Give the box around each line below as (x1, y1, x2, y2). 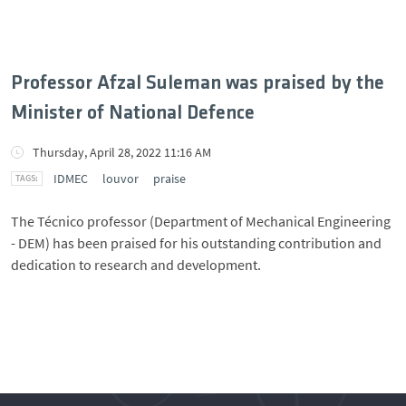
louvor (102, 169, 139, 187)
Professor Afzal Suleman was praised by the (11, 72, 384, 94)
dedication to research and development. (11, 255, 261, 274)
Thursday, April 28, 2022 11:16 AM (33, 143, 211, 160)
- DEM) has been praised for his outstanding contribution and (11, 233, 382, 252)
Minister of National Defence (11, 102, 255, 124)
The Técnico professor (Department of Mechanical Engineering (11, 211, 391, 230)
